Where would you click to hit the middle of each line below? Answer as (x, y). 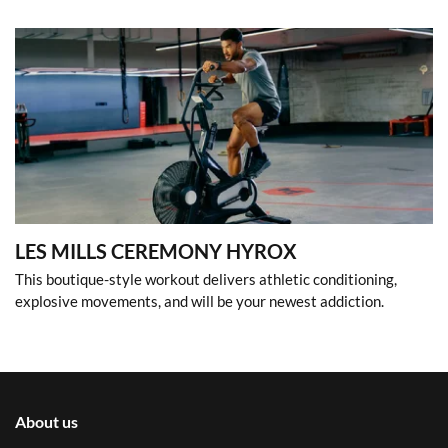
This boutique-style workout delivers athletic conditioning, (206, 279)
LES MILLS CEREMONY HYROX (156, 251)
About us (46, 422)
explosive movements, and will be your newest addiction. (199, 301)
